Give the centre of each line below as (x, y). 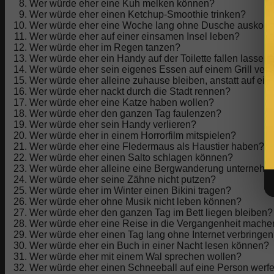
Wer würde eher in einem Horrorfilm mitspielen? (133, 135)
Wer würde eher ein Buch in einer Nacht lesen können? (149, 245)
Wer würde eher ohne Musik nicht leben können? (135, 201)
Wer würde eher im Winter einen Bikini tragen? (130, 190)
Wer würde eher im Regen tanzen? (105, 47)
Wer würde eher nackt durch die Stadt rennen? (130, 91)
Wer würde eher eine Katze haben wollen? (122, 102)
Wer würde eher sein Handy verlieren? (113, 124)
